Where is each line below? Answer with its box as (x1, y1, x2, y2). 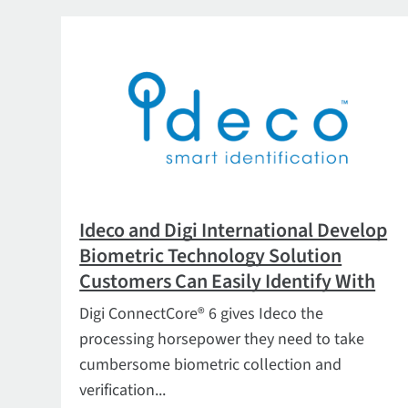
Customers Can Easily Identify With (79, 267, 376, 296)
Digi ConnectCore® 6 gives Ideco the (79, 302, 324, 325)
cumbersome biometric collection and (79, 353, 342, 376)
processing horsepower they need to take (79, 328, 365, 351)
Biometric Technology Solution (79, 241, 342, 270)
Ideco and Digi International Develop (79, 216, 388, 245)
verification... (79, 379, 167, 402)
